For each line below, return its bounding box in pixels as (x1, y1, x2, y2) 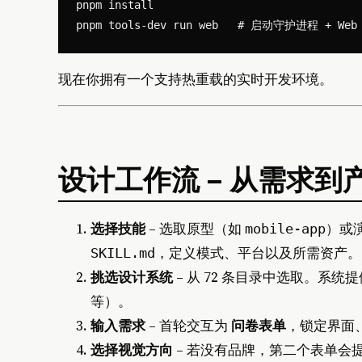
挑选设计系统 (90, 267, 173, 287)
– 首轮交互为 (145, 315, 231, 335)
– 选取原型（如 (145, 218, 245, 238)
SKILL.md (90, 244, 155, 261)
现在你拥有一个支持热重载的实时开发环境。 (58, 69, 333, 89)
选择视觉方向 (90, 339, 173, 360)
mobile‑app (245, 220, 326, 237)
